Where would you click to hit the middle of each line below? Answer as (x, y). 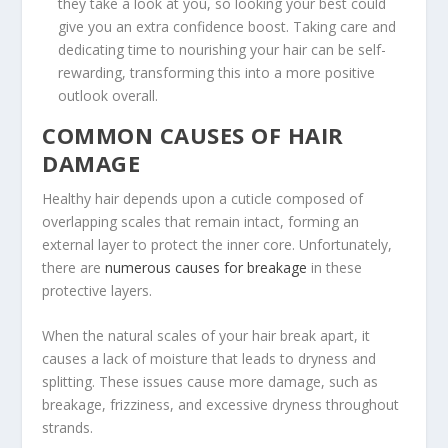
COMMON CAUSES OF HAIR (193, 134)
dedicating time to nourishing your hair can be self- (222, 49)
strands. (68, 427)
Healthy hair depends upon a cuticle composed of (203, 198)
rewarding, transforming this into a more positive (217, 72)
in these (335, 267)
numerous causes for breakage (206, 267)
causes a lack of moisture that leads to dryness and (209, 358)
